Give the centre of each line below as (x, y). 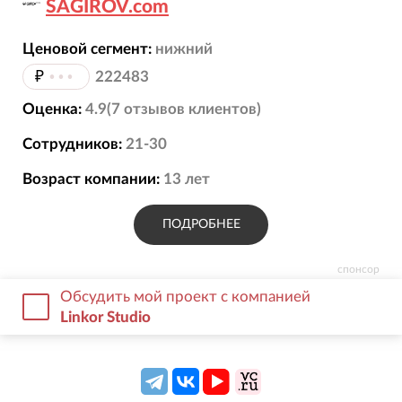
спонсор (359, 269)
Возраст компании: (91, 179)
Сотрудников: (72, 144)
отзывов (154, 109)
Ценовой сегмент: (87, 48)
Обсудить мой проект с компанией (186, 296)
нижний (184, 48)
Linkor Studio (106, 317)
